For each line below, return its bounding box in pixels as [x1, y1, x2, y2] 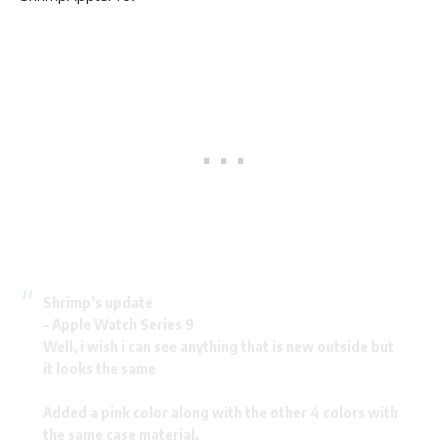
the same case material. [42, 424, 199, 443]
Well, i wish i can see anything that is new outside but [42, 336, 394, 355]
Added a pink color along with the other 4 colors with [42, 402, 398, 421]
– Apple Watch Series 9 [42, 314, 194, 333]
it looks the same [42, 358, 156, 377]
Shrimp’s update [42, 292, 153, 311]
